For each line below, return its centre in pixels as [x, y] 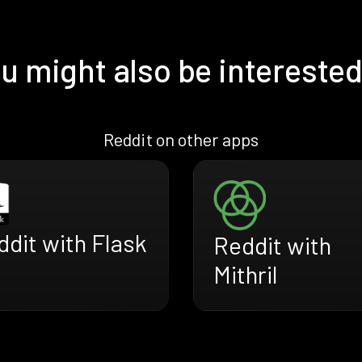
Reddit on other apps [181, 139]
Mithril [246, 274]
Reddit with [272, 245]
